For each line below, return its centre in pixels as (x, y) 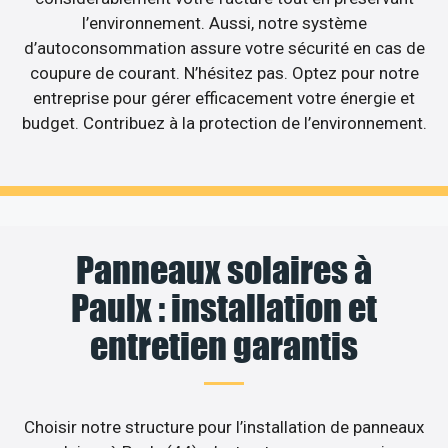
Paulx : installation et (224, 308)
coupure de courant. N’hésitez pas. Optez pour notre (224, 72)
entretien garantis (224, 346)
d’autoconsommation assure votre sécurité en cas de (224, 47)
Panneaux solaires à (224, 270)
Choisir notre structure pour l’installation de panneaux (224, 427)
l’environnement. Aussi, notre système (224, 22)
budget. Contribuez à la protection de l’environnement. (224, 122)
